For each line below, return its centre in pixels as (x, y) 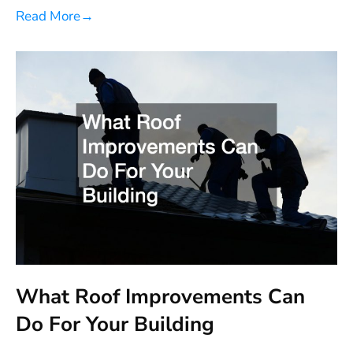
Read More (48, 16)
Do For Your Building (115, 325)
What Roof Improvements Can (160, 297)
